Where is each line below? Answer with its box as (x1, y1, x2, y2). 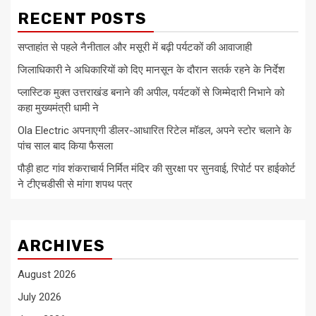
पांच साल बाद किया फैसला (18, 140, 113, 153)
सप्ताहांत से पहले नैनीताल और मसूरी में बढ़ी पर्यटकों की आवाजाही (18, 41, 252, 54)
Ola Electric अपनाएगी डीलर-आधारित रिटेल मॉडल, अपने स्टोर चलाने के (18, 124, 291, 138)
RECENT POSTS (18, 9, 147, 29)
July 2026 (18, 291, 61, 304)
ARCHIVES (18, 236, 105, 256)
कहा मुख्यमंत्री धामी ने (18, 102, 99, 115)
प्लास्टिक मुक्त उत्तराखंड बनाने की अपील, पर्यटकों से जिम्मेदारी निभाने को (18, 86, 284, 99)
